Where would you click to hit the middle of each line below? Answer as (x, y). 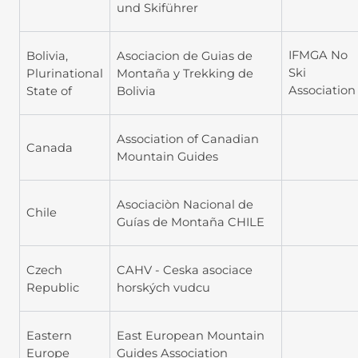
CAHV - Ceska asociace (185, 270)
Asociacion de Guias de (185, 56)
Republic (53, 287)
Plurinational (65, 73)
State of (49, 91)
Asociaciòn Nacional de (185, 204)
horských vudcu (163, 287)
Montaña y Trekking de (185, 73)
